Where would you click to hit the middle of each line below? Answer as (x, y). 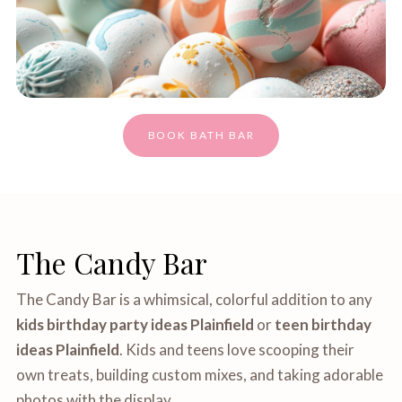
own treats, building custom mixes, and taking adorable (200, 375)
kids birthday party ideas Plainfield (135, 324)
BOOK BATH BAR (201, 135)
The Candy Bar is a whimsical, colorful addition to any (195, 299)
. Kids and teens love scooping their (237, 350)
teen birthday (323, 324)
